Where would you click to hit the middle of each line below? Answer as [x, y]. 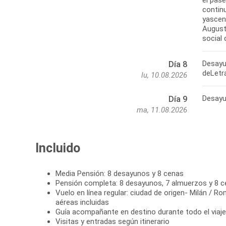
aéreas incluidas [82, 203]
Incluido [58, 148]
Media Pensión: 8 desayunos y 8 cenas [120, 174]
